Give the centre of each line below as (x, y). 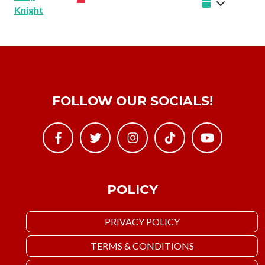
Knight (29, 10)
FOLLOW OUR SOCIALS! (132, 101)
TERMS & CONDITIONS (142, 246)
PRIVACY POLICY (142, 222)
